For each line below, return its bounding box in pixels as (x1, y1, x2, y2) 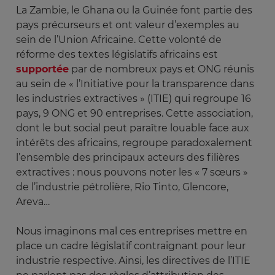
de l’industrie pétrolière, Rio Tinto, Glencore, (16, 180, 228, 193)
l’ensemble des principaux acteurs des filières (16, 151, 239, 163)
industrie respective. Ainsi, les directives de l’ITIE (16, 254, 250, 266)
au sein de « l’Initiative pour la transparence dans (16, 77, 254, 90)
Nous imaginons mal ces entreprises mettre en (16, 225, 247, 237)
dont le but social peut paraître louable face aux (16, 122, 249, 134)
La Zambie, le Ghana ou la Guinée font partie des (16, 4, 252, 16)
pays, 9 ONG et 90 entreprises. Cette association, (16, 107, 253, 119)
